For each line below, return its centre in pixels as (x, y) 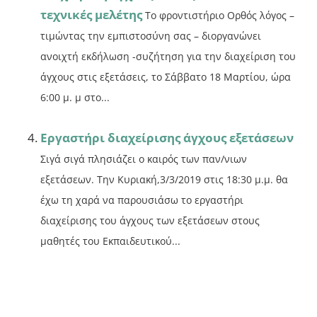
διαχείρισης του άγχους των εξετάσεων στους (150, 221)
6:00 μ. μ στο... (75, 98)
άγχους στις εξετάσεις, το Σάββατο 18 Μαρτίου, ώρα (166, 77)
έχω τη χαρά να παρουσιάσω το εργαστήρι (142, 200)
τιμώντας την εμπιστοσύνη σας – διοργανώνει (151, 36)
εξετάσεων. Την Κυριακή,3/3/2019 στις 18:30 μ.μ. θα (165, 180)
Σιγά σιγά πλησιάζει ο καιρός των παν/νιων (144, 159)
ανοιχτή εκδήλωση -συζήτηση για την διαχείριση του (168, 57)
